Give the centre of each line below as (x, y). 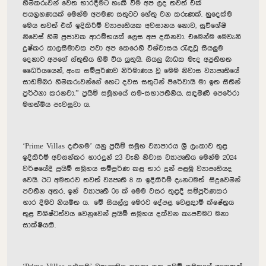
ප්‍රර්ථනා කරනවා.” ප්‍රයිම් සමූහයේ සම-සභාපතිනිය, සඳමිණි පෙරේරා (131, 94)
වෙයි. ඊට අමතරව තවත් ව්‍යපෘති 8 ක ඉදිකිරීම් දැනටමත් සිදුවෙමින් (132, 180)
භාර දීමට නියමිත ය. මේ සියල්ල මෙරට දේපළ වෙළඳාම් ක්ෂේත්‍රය (128, 203)
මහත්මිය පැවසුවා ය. (56, 105)
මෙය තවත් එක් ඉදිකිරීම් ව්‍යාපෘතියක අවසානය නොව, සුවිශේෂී (124, 26)
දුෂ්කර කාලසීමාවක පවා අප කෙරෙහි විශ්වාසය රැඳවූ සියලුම (123, 48)
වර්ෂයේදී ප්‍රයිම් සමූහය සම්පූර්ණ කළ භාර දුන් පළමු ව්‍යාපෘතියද (127, 169)
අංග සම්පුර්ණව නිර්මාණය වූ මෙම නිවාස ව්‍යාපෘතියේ (153, 71)
